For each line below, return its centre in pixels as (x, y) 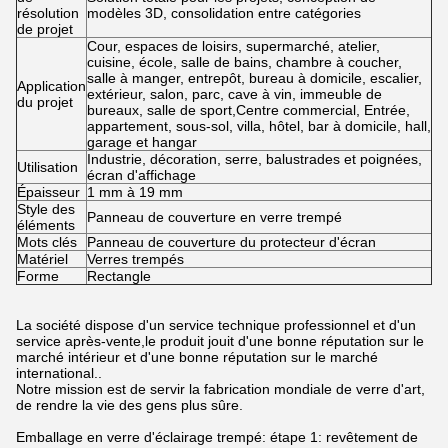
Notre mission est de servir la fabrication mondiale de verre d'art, (220, 389)
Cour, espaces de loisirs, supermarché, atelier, (233, 46)
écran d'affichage (141, 175)
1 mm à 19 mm (135, 192)
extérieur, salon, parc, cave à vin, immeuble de (234, 94)
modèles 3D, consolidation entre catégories (224, 13)
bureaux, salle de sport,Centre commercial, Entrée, (248, 110)
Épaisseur (48, 192)
